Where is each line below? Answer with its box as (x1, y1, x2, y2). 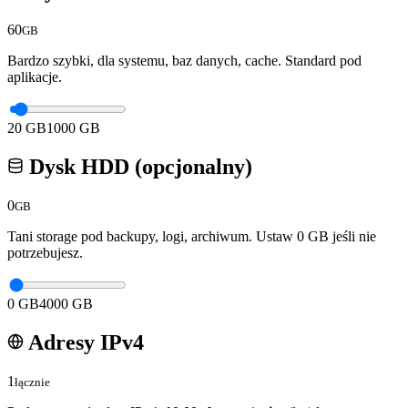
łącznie (15, 374, 50, 389)
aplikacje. (7, 69, 62, 86)
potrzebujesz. (7, 244, 83, 260)
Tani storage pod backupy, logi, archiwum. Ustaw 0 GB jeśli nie (7, 228, 376, 244)
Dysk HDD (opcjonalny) (24, 155, 252, 179)
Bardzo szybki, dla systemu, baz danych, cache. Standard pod (7, 53, 362, 69)
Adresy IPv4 (24, 330, 144, 354)
